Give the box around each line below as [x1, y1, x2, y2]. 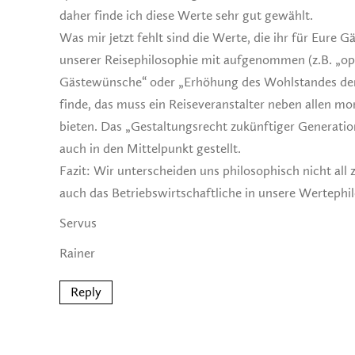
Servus [59, 216, 97, 231]
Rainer [59, 246, 95, 261]
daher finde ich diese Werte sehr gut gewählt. [59, 8, 313, 24]
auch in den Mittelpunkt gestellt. [59, 141, 241, 157]
